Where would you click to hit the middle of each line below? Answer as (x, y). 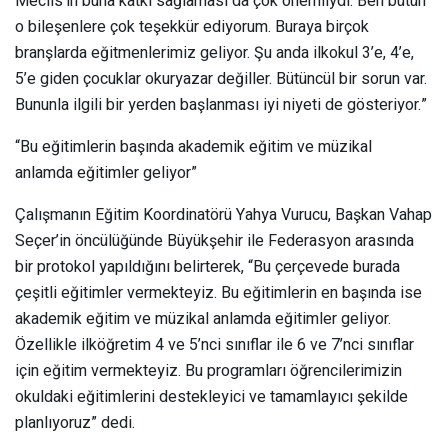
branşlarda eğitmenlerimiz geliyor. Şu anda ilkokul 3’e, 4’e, (214, 52)
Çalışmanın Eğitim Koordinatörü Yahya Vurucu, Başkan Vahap (223, 214)
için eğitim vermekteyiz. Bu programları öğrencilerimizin (208, 370)
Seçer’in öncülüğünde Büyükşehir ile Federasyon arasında (214, 240)
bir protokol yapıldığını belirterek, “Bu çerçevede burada (207, 266)
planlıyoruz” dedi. (75, 422)
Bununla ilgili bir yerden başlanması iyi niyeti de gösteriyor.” (221, 104)
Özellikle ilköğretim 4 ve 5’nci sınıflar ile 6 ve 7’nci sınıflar (214, 344)
